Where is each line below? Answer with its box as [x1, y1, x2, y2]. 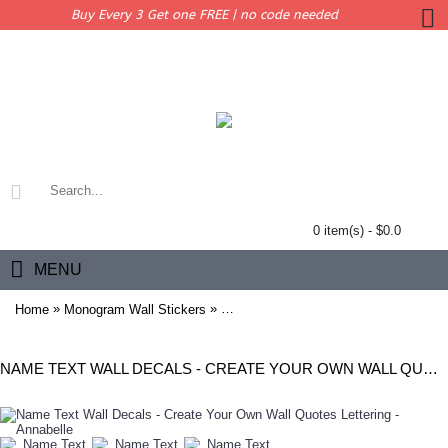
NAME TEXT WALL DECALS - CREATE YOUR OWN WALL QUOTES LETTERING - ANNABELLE [423, 360, 438, 377]
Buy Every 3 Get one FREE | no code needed [70, 7, 338, 22]
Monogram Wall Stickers [64, 301, 206, 317]
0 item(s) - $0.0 [313, 223, 401, 238]
